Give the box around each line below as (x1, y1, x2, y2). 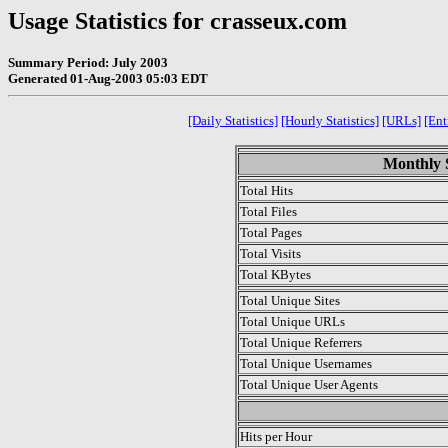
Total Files (240, 203, 297, 219)
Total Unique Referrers (240, 334, 362, 350)
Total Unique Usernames (240, 355, 372, 371)
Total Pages (240, 224, 302, 240)
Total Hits (240, 182, 293, 198)
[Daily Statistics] (188, 112, 278, 128)
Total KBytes (240, 266, 311, 282)
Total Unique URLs (240, 313, 345, 329)
